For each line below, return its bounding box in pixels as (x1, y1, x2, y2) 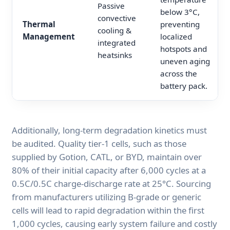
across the (160, 68, 197, 79)
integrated (98, 37, 136, 48)
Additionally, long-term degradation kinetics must (12, 124, 207, 137)
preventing (160, 19, 200, 30)
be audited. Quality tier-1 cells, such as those (12, 138, 186, 150)
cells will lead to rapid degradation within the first (12, 204, 204, 217)
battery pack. (160, 81, 207, 91)
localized (160, 31, 192, 42)
